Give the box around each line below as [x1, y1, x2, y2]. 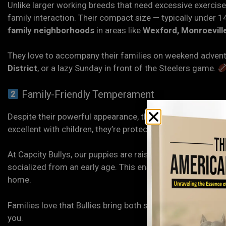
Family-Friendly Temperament [19, 88, 154, 100]
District [8, 63, 37, 73]
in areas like [94, 25, 143, 35]
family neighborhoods [8, 25, 94, 35]
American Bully [155, 111, 214, 122]
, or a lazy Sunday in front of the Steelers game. [37, 63, 218, 73]
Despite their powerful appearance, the [8, 111, 155, 122]
